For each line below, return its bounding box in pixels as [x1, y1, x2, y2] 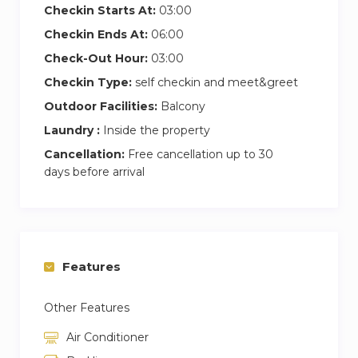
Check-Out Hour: [44, 50, 148, 66]
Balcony [157, 98, 205, 113]
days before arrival [44, 164, 145, 179]
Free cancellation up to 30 [125, 146, 273, 161]
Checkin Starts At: [44, 2, 156, 18]
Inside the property [100, 122, 210, 137]
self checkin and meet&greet [132, 74, 298, 89]
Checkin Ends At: [44, 26, 148, 42]
